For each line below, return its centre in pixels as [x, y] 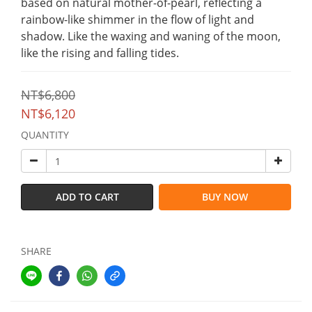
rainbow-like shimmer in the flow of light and [139, 19]
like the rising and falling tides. [100, 53]
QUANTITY [45, 135]
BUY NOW [225, 197]
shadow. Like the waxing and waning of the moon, [152, 36]
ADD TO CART [87, 197]
